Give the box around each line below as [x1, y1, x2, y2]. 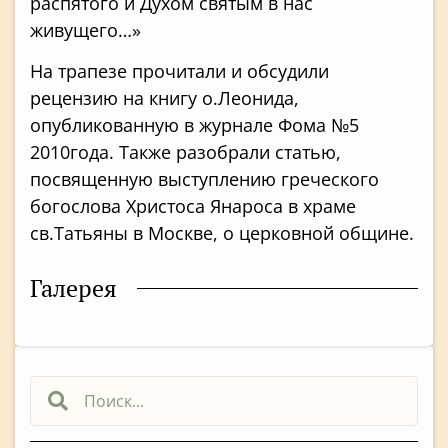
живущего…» [30, 17, 141, 42]
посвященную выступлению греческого [30, 166, 379, 191]
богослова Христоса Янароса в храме [30, 193, 356, 218]
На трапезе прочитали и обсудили [30, 58, 329, 83]
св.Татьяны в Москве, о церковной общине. [30, 220, 414, 245]
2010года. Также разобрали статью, [30, 139, 341, 164]
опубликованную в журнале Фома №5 [30, 112, 359, 137]
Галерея [30, 272, 117, 305]
